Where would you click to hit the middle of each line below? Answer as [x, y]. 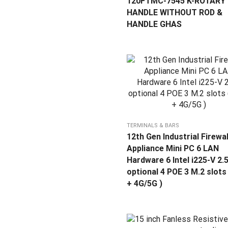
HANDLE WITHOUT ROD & [175, 13]
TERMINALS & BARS [153, 126]
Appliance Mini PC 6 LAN [173, 149]
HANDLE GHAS [154, 24]
